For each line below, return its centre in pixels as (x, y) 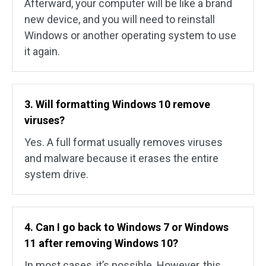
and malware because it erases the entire (121, 159)
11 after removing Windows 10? (101, 243)
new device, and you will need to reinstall (120, 20)
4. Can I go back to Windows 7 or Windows (126, 227)
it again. (42, 52)
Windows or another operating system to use (130, 36)
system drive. (56, 175)
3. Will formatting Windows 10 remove (117, 104)
